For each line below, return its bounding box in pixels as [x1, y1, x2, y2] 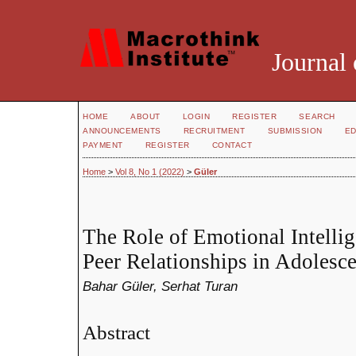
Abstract [83, 321, 150, 343]
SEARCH [299, 112, 335, 121]
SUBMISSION [267, 126, 323, 135]
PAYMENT [83, 141, 123, 149]
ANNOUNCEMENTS [83, 126, 161, 135]
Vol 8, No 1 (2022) [115, 167, 184, 177]
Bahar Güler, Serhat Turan [83, 278, 238, 295]
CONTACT [211, 141, 253, 149]
